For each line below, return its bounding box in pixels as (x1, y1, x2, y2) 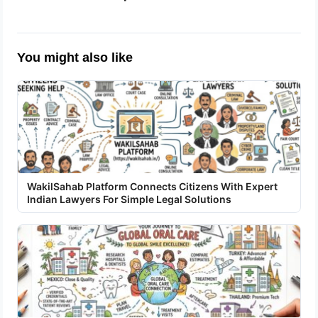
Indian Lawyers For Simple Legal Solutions (27, 192, 232, 205)
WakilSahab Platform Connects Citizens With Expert (27, 180, 278, 192)
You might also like (17, 50, 133, 65)
